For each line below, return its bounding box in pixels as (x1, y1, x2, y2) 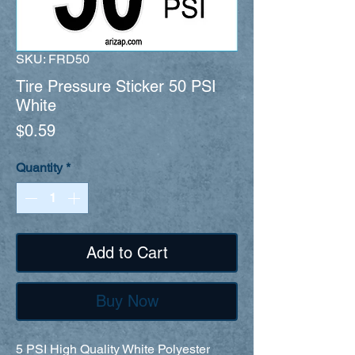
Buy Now (95, 291, 158, 311)
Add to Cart (86, 242, 168, 262)
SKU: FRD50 (16, 51, 90, 67)
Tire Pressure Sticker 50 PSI (16, 76, 216, 96)
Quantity (16, 159, 63, 175)
